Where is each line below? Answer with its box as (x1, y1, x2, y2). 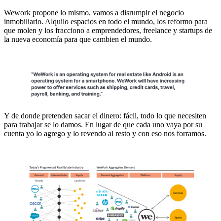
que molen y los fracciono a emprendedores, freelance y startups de (4, 26, 212, 35)
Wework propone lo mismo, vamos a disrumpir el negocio (4, 8, 184, 17)
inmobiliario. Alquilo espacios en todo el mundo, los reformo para (4, 17, 208, 26)
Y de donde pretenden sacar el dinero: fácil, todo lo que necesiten (4, 111, 206, 120)
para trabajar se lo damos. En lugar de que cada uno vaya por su (4, 120, 202, 129)
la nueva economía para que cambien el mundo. (4, 35, 152, 44)
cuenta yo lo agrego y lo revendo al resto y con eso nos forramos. (4, 129, 206, 138)
